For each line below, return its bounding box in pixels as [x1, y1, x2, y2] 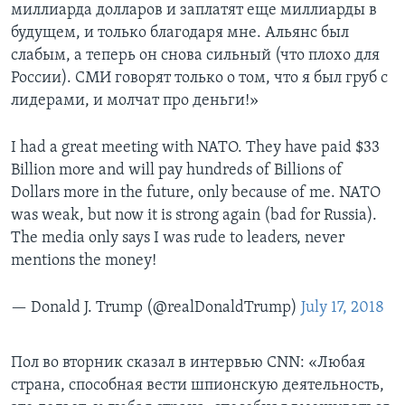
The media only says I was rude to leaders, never [11, 230, 344, 248]
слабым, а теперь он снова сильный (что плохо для [11, 47, 380, 65]
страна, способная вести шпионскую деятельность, [11, 377, 384, 395]
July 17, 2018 [301, 299, 384, 317]
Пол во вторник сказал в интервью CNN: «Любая [11, 354, 365, 372]
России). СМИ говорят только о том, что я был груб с [11, 70, 388, 88]
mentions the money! [11, 252, 156, 270]
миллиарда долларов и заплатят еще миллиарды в [11, 2, 377, 20]
